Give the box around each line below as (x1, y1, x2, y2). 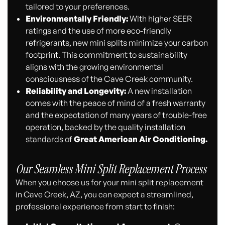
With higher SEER (128, 13, 192, 24)
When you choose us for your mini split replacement (16, 177, 204, 187)
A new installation (126, 85, 192, 96)
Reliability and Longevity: (25, 85, 126, 96)
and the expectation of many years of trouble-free (25, 109, 207, 120)
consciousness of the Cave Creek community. (25, 73, 193, 84)
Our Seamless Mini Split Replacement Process (16, 160, 207, 177)
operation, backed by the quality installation (25, 122, 185, 132)
